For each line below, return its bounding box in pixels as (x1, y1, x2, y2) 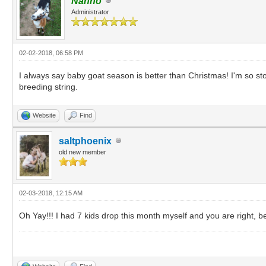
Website (33, 111, 56, 119)
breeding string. (19, 81, 78, 91)
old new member (59, 148, 106, 156)
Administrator (71, 8, 109, 15)
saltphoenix (59, 135, 112, 146)
